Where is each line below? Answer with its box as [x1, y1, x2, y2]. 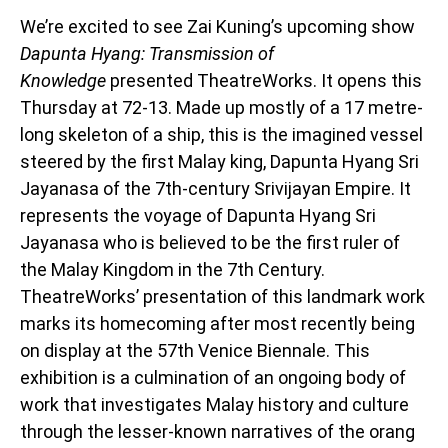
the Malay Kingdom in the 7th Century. [20, 258, 325, 280]
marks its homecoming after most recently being [20, 312, 415, 334]
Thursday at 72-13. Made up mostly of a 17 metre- [20, 96, 423, 118]
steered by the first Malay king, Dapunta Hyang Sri [20, 150, 419, 172]
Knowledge [20, 69, 106, 91]
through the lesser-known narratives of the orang [20, 420, 415, 442]
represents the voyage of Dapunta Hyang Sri [20, 204, 376, 226]
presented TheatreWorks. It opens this [106, 69, 422, 91]
